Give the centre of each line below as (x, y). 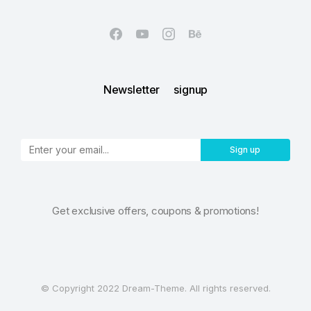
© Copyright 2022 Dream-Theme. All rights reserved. (155, 288)
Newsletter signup (155, 90)
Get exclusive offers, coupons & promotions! (155, 211)
